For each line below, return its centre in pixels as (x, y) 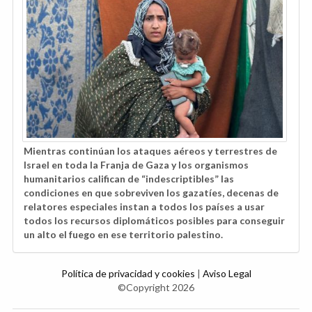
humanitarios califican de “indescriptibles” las (129, 178)
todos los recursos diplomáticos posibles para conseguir (154, 220)
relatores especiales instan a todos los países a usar (144, 206)
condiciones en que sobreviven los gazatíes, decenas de (151, 192)
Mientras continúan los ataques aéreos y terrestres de (150, 150)
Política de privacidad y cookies (129, 273)
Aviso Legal (227, 273)
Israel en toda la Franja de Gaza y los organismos (136, 164)
